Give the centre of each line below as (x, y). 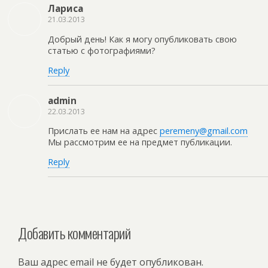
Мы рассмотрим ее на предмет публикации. (140, 142)
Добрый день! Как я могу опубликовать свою (142, 39)
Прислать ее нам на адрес (104, 131)
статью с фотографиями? (102, 50)
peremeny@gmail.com (204, 131)
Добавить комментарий (74, 232)
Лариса (66, 9)
